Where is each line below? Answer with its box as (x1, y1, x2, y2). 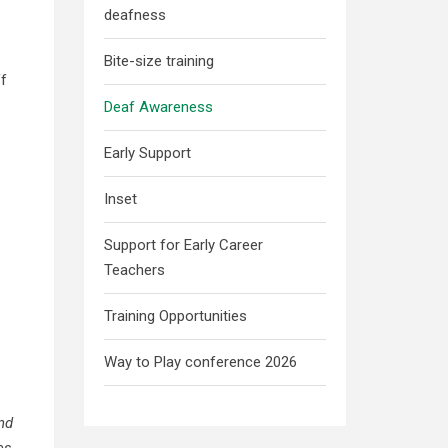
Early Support (103, 144, 191, 162)
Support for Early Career (103, 236, 263, 254)
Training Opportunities (103, 307, 247, 325)
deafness (103, 6, 166, 24)
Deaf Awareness (103, 98, 213, 116)
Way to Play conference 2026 (103, 353, 297, 371)
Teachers (103, 261, 165, 279)
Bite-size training (103, 52, 214, 70)
